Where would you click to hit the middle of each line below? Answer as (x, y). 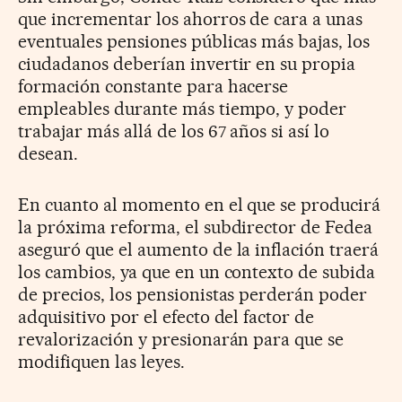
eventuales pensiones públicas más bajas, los (194, 42)
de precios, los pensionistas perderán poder (193, 295)
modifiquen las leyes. (101, 362)
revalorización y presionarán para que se (181, 340)
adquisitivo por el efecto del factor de (166, 317)
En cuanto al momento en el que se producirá (200, 205)
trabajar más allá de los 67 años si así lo (174, 131)
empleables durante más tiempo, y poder (183, 109)
